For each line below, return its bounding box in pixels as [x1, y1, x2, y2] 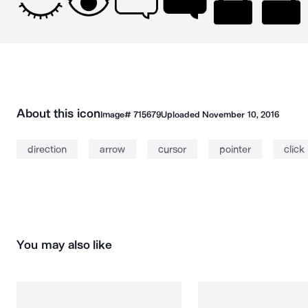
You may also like [16, 237, 113, 252]
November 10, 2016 [202, 109, 279, 120]
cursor [158, 143, 186, 155]
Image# [100, 109, 133, 120]
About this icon [16, 106, 100, 121]
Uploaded [160, 109, 203, 120]
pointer [219, 143, 251, 155]
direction [27, 143, 67, 155]
